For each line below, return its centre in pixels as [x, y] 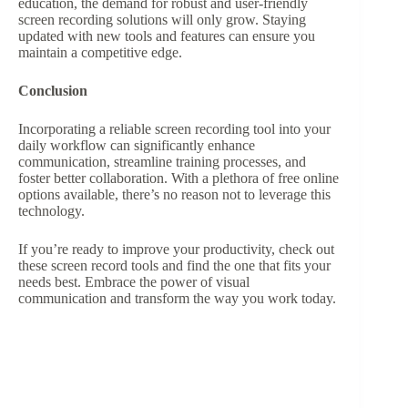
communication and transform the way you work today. [177, 299]
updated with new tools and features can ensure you [167, 36]
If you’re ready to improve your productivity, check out [176, 250]
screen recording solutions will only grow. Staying [162, 20]
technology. [51, 211]
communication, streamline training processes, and [162, 162]
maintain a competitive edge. [100, 53]
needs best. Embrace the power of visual [134, 282]
